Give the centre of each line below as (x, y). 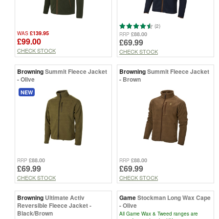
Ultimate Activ (65, 198)
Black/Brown (35, 213)
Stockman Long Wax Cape (174, 198)
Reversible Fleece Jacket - (54, 206)
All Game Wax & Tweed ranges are (159, 214)
